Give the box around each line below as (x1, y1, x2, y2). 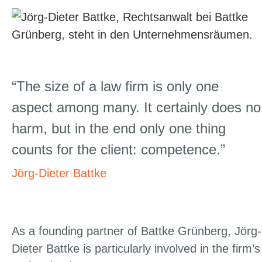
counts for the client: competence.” (12, 142, 225, 158)
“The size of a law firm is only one (12, 78, 219, 95)
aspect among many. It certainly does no (12, 99, 261, 116)
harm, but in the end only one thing (12, 120, 226, 137)
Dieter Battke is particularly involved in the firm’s (12, 242, 260, 256)
